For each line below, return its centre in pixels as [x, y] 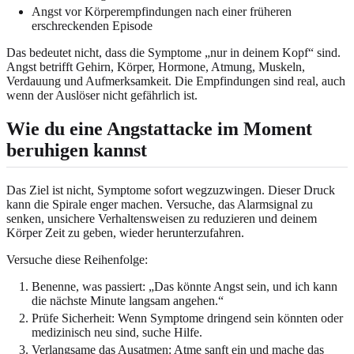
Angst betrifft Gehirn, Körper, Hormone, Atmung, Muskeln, [156, 66]
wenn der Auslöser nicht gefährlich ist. [102, 95]
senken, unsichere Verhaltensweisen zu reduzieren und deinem [162, 218]
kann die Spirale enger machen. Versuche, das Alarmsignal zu [160, 204]
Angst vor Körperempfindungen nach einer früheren [162, 11]
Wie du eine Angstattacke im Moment [159, 128]
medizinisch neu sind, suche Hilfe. [117, 332]
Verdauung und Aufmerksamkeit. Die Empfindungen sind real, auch [176, 81]
